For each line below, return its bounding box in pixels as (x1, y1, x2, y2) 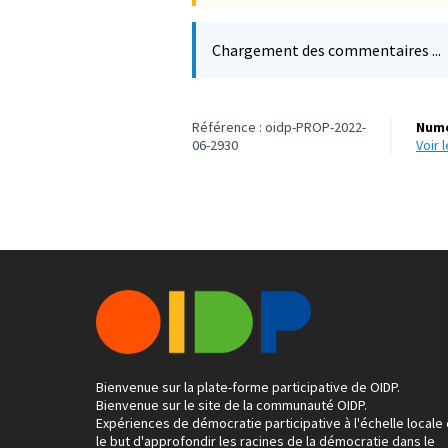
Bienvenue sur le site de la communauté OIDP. (96, 396, 367, 415)
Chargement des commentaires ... (212, 40, 441, 61)
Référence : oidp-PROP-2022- (192, 118, 366, 137)
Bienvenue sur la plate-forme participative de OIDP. (96, 378, 400, 397)
